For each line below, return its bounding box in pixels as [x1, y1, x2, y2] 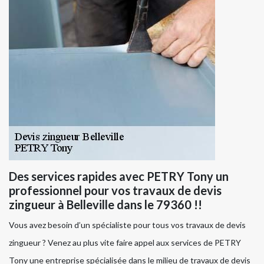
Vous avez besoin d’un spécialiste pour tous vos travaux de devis [9, 220, 246, 230]
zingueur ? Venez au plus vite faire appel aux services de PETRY [9, 237, 241, 248]
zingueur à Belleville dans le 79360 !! [9, 197, 202, 212]
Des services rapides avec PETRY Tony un [9, 169, 229, 184]
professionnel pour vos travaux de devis [9, 183, 222, 198]
